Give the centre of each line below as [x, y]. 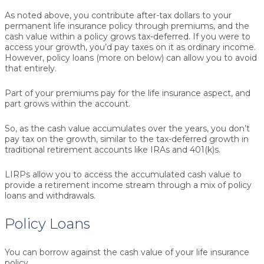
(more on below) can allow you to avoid [175, 57]
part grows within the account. [67, 103]
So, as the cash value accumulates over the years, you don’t [127, 128]
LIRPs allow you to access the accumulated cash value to [123, 174]
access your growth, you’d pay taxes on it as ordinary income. [130, 47]
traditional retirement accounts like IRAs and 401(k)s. [113, 149]
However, [26, 57]
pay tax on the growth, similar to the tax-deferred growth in [127, 139]
